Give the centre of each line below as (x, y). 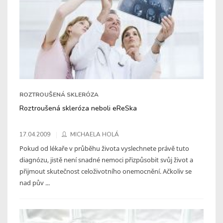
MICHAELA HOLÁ (95, 134)
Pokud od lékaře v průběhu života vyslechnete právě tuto (104, 148)
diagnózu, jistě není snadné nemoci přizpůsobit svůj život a (106, 160)
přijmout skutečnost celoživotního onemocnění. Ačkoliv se (106, 171)
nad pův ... (35, 182)
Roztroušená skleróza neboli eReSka (78, 108)
